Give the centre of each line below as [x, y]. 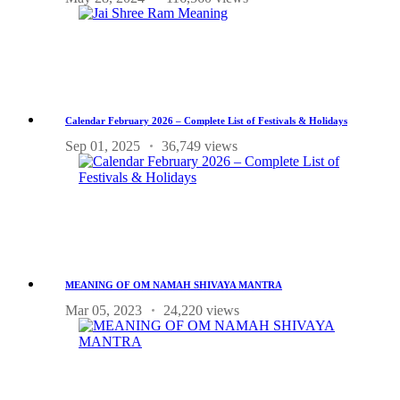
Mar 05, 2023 [104, 310]
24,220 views [201, 310]
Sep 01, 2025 [103, 146]
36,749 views [200, 146]
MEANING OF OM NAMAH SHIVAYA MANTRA [174, 284]
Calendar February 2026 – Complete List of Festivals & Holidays [206, 120]
